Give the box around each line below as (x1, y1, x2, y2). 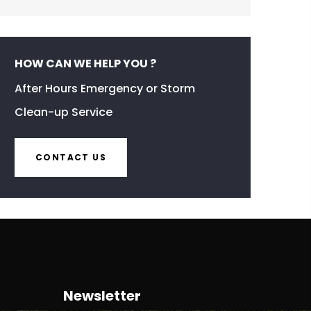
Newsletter (63, 286, 141, 305)
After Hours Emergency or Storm (15, 81, 195, 96)
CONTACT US (35, 151, 106, 163)
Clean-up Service (15, 104, 112, 120)
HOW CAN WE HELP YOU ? (15, 56, 156, 72)
